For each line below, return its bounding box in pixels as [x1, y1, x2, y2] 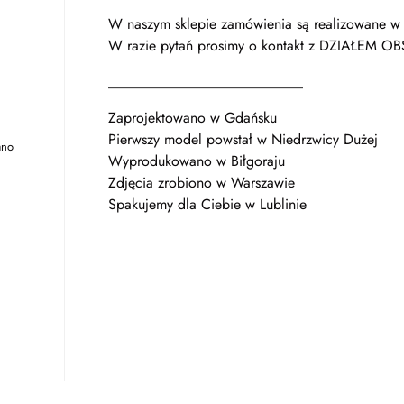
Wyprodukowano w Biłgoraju [108, 150, 289, 171]
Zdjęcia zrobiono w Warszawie [108, 171, 299, 193]
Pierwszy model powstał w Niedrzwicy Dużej [108, 128, 382, 150]
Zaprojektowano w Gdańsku [108, 106, 277, 128]
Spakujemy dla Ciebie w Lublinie [108, 193, 307, 215]
